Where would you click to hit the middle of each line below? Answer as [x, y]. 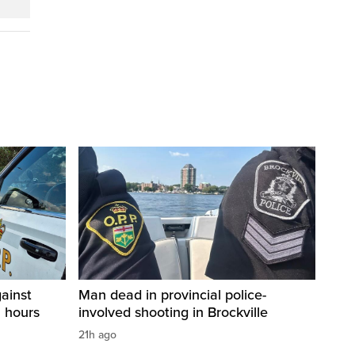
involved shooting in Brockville [173, 313]
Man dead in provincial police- [172, 295]
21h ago [97, 335]
